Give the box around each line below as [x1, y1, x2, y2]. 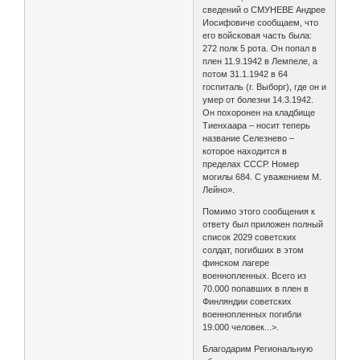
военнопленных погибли [202, 309, 302, 320]
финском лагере [202, 258, 270, 268]
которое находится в [202, 146, 288, 157]
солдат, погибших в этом [202, 245, 305, 256]
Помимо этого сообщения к [202, 207, 316, 217]
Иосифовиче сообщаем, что [202, 18, 319, 28]
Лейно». [202, 185, 235, 195]
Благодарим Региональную [202, 344, 313, 354]
